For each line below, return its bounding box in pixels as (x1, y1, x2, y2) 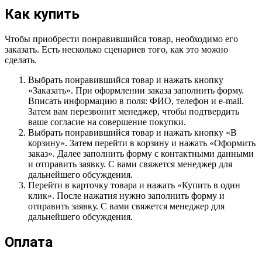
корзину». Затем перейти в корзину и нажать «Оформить (28, 137, 256, 148)
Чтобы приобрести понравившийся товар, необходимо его (5, 33, 238, 44)
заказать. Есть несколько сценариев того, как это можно (5, 44, 228, 54)
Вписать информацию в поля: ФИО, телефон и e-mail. (28, 95, 244, 106)
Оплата (5, 233, 53, 250)
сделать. (5, 54, 37, 65)
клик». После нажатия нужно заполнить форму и (28, 190, 225, 201)
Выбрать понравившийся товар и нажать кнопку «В (28, 127, 237, 137)
